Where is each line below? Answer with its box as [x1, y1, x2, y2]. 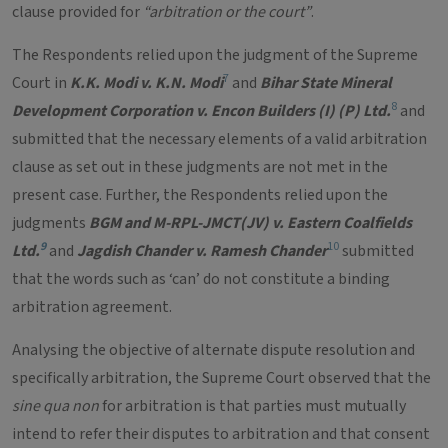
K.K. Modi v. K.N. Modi [70, 72, 223, 94]
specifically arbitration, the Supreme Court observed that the [12, 367, 431, 389]
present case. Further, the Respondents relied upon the [12, 184, 388, 206]
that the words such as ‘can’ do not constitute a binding [12, 268, 390, 290]
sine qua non [12, 395, 102, 417]
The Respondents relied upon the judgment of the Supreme [12, 44, 418, 66]
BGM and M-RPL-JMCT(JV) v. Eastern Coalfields [89, 212, 412, 234]
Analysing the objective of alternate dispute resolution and [12, 339, 415, 361]
